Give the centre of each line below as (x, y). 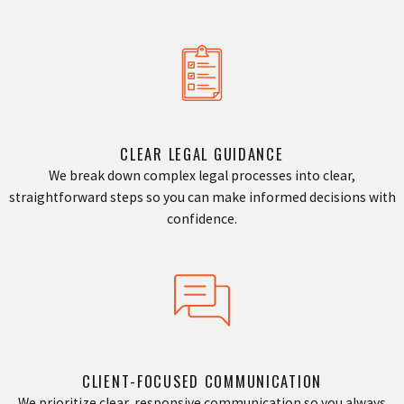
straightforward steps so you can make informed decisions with (202, 197)
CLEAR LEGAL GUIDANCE (202, 154)
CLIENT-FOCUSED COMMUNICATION (202, 381)
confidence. (202, 219)
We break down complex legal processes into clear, (202, 176)
